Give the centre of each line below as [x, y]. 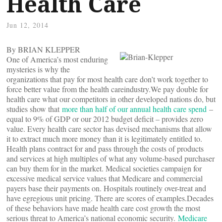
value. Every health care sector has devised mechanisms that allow [109, 129]
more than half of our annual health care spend [134, 109]
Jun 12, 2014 [28, 25]
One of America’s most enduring [57, 59]
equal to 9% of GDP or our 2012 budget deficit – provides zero [105, 119]
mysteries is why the [38, 69]
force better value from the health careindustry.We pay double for [107, 89]
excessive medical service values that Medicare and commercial [105, 178]
